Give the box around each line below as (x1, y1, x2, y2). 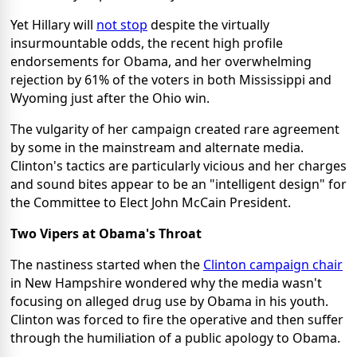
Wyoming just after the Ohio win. (10, 88, 210, 107)
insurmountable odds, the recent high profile (10, 33, 283, 52)
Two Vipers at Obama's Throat (10, 224, 202, 242)
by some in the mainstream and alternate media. (10, 138, 304, 156)
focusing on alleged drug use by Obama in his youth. (10, 292, 328, 310)
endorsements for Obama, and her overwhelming (10, 52, 312, 70)
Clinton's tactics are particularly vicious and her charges (10, 156, 347, 175)
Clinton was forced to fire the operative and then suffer (10, 310, 343, 328)
